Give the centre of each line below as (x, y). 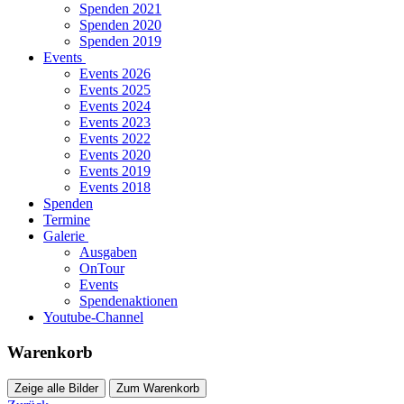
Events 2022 (115, 138)
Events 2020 (115, 155)
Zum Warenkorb (158, 389)
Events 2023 (115, 122)
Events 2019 (115, 171)
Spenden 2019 (120, 41)
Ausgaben (108, 252)
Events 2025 (115, 90)
